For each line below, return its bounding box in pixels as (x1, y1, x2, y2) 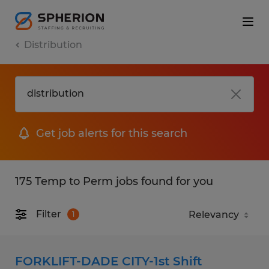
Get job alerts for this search (36, 126, 187, 140)
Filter (36, 208, 61, 220)
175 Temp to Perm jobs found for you (15, 174, 213, 188)
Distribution (24, 39, 82, 50)
